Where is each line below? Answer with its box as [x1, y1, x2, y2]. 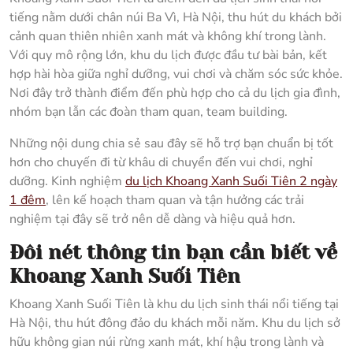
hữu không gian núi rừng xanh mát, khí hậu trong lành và [9, 333, 324, 351]
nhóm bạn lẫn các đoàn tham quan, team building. [9, 103, 288, 121]
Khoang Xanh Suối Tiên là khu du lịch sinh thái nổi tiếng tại [9, 295, 339, 313]
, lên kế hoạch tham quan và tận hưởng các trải [46, 191, 304, 209]
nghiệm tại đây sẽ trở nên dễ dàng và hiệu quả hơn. [9, 210, 295, 228]
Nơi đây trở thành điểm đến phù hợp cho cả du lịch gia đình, [9, 84, 340, 102]
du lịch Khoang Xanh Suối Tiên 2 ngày [125, 173, 337, 190]
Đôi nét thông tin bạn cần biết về [9, 241, 337, 264]
